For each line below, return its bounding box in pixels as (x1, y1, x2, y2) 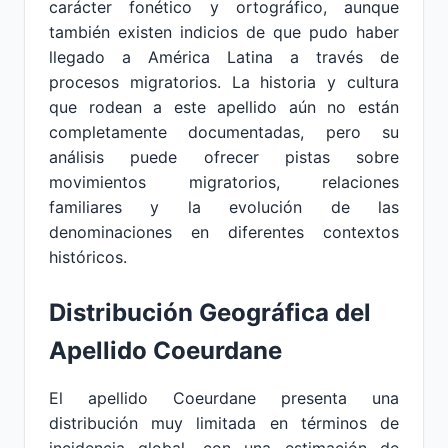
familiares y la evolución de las (49, 197, 399, 217)
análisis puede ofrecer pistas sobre (49, 147, 399, 167)
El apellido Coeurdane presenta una (49, 388, 399, 408)
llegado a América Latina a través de (49, 47, 399, 67)
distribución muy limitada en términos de (49, 413, 399, 433)
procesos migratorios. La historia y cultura (49, 72, 399, 92)
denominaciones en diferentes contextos (49, 222, 399, 242)
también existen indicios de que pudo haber (49, 22, 399, 42)
